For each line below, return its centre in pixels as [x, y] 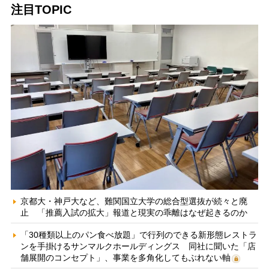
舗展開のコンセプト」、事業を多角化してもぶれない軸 [125, 257]
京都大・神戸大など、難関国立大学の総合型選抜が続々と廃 [134, 201]
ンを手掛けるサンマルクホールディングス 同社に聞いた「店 [138, 246]
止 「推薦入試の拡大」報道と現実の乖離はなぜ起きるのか [134, 212]
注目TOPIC [41, 10]
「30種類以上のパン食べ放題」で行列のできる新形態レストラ [138, 234]
